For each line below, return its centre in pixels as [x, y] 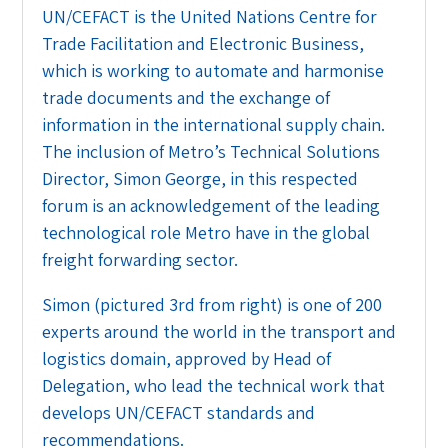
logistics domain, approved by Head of [187, 358]
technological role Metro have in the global [206, 232]
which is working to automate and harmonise [213, 70]
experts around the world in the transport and [219, 331]
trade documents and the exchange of [186, 97]
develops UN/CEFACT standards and [179, 412]
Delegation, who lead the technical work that [214, 385]
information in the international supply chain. [214, 124]
